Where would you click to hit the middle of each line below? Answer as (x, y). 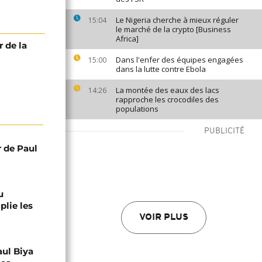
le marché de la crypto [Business (173, 29)
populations (137, 109)
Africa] (127, 39)
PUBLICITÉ (224, 131)
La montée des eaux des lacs (168, 90)
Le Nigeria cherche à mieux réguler (177, 20)
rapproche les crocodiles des (167, 99)
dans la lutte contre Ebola (161, 69)
